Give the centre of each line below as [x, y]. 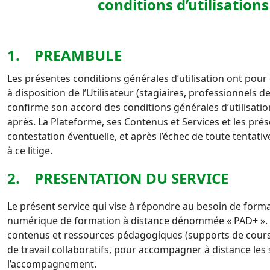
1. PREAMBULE [64, 55]
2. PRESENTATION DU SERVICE [118, 178]
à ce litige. [30, 151]
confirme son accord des [65, 107]
